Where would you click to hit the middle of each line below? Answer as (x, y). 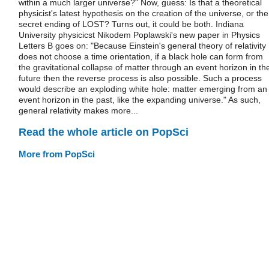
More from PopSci (57, 154)
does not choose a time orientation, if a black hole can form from (141, 56)
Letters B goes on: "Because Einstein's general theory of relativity (142, 46)
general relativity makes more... (78, 110)
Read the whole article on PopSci (104, 132)
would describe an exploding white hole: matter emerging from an (143, 89)
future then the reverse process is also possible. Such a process (140, 78)
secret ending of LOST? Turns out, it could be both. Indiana (131, 24)
